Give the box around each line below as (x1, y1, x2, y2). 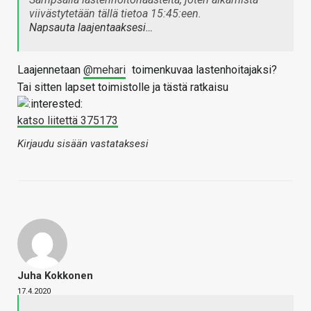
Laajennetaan (17, 63, 83, 77)
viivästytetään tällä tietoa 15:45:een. (29, 7, 201, 21)
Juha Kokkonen (17, 269, 93, 283)
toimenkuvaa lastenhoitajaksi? (129, 63, 277, 77)
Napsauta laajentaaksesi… (29, 21, 153, 35)
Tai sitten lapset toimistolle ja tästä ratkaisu (17, 81, 228, 94)
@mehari (83, 63, 126, 77)
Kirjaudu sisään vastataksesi (17, 137, 149, 151)
